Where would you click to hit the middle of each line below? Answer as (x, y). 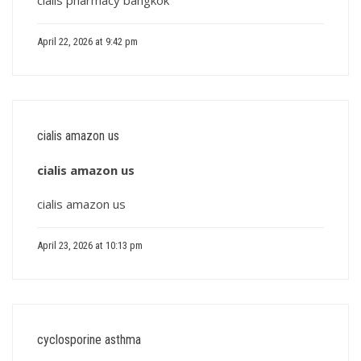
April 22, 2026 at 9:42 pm (87, 41)
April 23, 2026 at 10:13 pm (90, 245)
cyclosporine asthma (89, 340)
